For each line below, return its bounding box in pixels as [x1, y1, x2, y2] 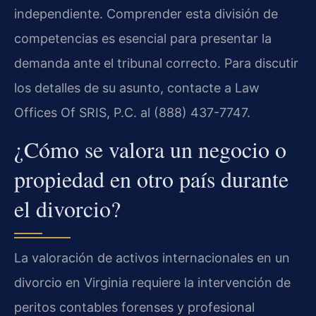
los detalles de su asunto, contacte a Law [14, 80, 260, 95]
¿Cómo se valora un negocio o [14, 133, 286, 164]
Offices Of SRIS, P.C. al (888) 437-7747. [14, 104, 250, 120]
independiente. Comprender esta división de [14, 6, 278, 21]
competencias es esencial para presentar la [14, 30, 272, 46]
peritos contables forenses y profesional [14, 299, 255, 315]
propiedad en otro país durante [14, 163, 288, 194]
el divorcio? [14, 193, 121, 224]
